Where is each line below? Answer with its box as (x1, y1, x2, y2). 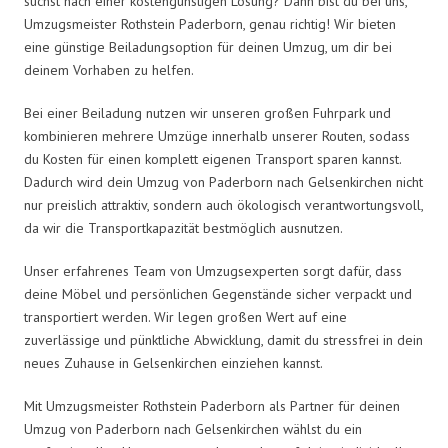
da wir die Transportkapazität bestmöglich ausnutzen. (24, 218, 343, 237)
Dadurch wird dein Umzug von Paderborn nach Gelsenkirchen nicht (24, 172, 423, 191)
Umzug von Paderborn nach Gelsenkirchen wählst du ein (24, 419, 362, 438)
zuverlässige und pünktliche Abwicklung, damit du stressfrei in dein (24, 330, 423, 349)
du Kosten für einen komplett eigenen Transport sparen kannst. (24, 149, 401, 168)
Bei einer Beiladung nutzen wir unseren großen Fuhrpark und (24, 103, 391, 122)
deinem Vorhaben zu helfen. (24, 60, 194, 79)
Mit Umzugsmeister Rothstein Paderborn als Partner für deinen (24, 396, 400, 415)
